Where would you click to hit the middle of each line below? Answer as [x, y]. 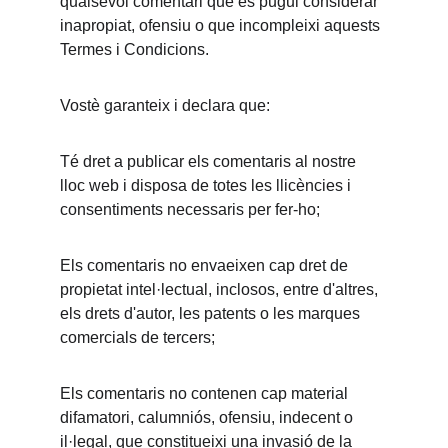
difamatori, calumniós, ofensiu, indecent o [208, 417]
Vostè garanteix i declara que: [165, 105]
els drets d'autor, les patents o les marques [212, 313]
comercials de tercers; [137, 337]
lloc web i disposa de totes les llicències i [207, 185]
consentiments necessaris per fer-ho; [190, 209]
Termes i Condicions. [134, 49]
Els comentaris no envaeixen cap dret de [206, 265]
